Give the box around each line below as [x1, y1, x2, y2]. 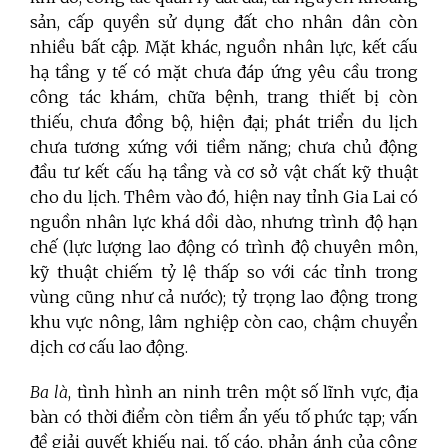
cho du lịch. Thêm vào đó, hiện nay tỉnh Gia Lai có [30, 186, 418, 207]
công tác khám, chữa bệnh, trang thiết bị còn [30, 86, 418, 107]
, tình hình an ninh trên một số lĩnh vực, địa [68, 381, 419, 402]
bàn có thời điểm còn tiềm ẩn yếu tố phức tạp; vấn [30, 406, 418, 427]
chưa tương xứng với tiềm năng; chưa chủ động [30, 136, 418, 157]
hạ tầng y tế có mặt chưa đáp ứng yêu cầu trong [30, 61, 418, 82]
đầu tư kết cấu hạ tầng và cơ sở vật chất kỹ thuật [30, 161, 418, 182]
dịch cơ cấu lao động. [30, 336, 188, 357]
